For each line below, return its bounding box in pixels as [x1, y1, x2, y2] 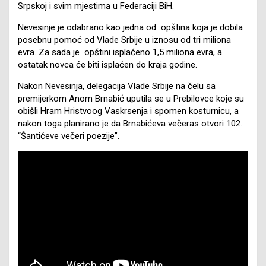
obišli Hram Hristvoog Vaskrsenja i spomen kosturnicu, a [18, 105, 239, 116]
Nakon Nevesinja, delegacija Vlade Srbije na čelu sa [18, 80, 216, 91]
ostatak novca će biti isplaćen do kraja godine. [18, 59, 197, 70]
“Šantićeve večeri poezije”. [18, 130, 119, 141]
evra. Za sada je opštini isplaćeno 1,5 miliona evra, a [18, 46, 222, 58]
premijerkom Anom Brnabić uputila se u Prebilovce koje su [18, 93, 244, 104]
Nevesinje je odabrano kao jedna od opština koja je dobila [18, 21, 243, 33]
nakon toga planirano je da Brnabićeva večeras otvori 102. [18, 118, 242, 129]
